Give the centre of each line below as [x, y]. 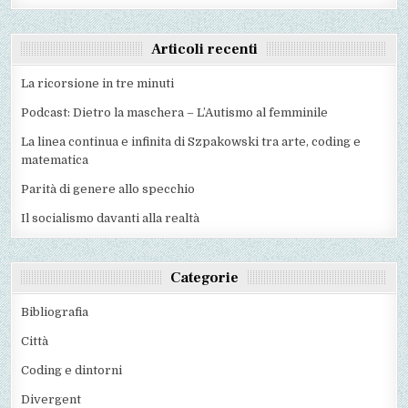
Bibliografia [55, 311]
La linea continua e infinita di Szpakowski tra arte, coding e [191, 141]
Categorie [204, 277]
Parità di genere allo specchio [108, 189]
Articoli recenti [204, 49]
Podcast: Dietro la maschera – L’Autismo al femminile [175, 112]
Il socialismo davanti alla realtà [111, 218]
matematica [55, 159]
